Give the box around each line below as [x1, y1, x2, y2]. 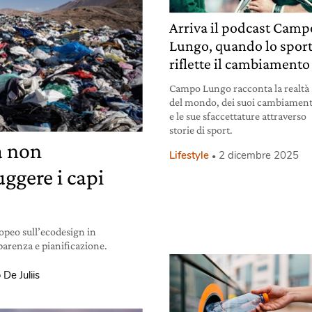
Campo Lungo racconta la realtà [169, 81, 310, 94]
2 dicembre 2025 [219, 148, 299, 162]
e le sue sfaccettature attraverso [169, 109, 307, 122]
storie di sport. [169, 123, 233, 136]
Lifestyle [169, 148, 210, 162]
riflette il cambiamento [169, 54, 311, 72]
